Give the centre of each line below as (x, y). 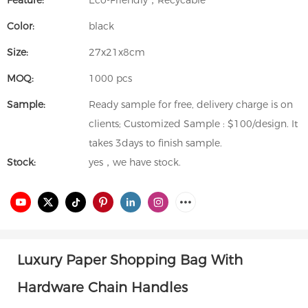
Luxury (42, 260)
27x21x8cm (117, 52)
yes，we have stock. (135, 162)
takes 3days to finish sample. (155, 143)
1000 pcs (110, 78)
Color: (21, 26)
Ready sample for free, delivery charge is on (191, 104)
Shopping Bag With (174, 260)
